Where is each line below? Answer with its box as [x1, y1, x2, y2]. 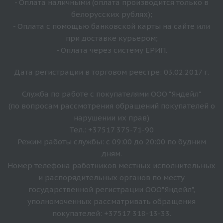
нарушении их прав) [74, 112, 149, 122]
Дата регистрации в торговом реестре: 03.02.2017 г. [14, 67, 209, 77]
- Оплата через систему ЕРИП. [56, 45, 167, 55]
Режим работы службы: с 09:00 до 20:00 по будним [17, 136, 206, 146]
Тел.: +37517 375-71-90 [69, 124, 154, 134]
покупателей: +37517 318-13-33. [52, 208, 171, 218]
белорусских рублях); [71, 9, 152, 19]
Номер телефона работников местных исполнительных [7, 160, 216, 170]
